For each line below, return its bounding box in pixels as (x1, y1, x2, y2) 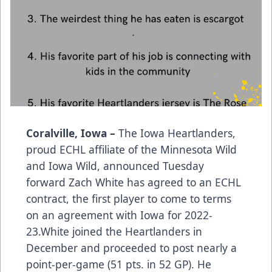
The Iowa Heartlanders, (118, 126, 236, 141)
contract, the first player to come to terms (26, 191, 231, 206)
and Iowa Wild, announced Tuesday (26, 158, 204, 174)
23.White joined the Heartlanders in (26, 224, 202, 239)
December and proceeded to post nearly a (26, 240, 237, 256)
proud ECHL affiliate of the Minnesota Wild (26, 142, 237, 157)
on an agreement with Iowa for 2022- (26, 208, 212, 223)
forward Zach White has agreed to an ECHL (26, 175, 241, 190)
